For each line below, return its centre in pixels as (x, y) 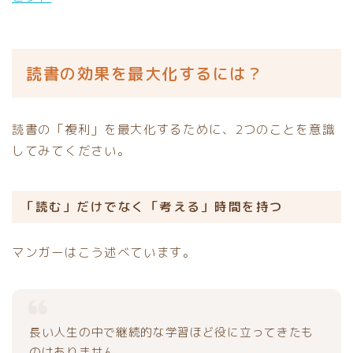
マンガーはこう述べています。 (104, 253)
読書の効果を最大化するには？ (145, 74)
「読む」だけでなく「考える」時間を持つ (152, 207)
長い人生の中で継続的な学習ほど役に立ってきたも (172, 333)
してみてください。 (71, 151)
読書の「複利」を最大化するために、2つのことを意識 (174, 130)
